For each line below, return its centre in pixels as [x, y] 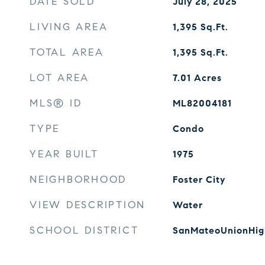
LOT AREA [59, 78]
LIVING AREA [69, 27]
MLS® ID [56, 103]
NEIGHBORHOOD [78, 180]
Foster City [199, 180]
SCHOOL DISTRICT [84, 230]
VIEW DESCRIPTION [88, 205]
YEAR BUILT [64, 154]
